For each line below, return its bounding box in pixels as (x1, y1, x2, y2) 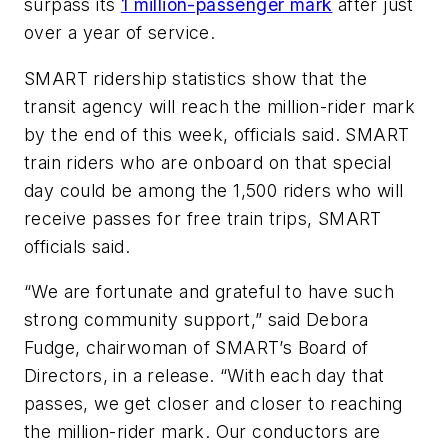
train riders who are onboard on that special (24, 151, 392, 173)
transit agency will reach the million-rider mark (24, 95, 416, 117)
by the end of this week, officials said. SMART (24, 123, 410, 145)
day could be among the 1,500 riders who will (24, 179, 404, 201)
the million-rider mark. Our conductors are (24, 421, 381, 443)
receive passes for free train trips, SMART (24, 207, 382, 229)
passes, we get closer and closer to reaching (24, 393, 403, 415)
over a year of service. (24, 22, 216, 44)
